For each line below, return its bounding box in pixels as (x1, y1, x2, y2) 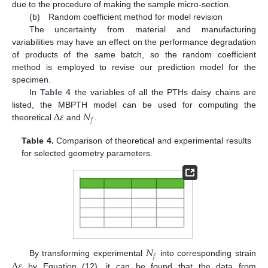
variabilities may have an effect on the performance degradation (12, 36, 256, 47)
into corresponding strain (156, 248, 256, 258)
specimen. (12, 74, 51, 84)
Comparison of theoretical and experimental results (53, 135, 251, 145)
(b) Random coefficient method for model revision (29, 11, 223, 22)
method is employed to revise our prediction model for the (12, 62, 256, 72)
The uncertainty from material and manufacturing (29, 24, 256, 34)
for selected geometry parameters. (22, 148, 153, 158)
